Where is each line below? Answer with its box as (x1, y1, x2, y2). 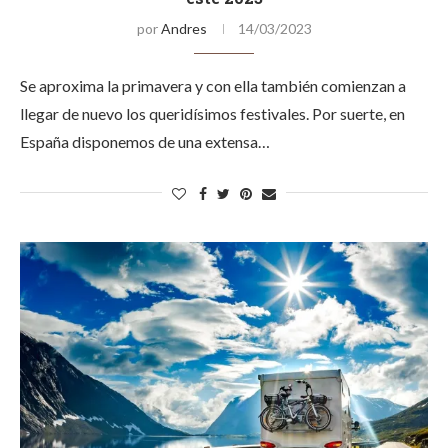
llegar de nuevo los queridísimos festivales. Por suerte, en (20, 104, 405, 123)
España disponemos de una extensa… (20, 132, 270, 151)
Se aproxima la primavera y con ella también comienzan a (20, 76, 406, 95)
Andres (160, 20, 207, 37)
